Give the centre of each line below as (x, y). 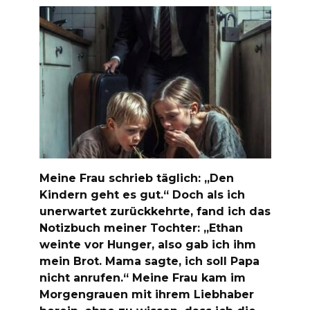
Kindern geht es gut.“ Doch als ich (142, 194)
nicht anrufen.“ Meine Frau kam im (142, 277)
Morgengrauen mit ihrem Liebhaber (146, 294)
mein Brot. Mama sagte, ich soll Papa (149, 261)
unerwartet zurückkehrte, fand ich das (155, 211)
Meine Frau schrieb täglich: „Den (136, 178)
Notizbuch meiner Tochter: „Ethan (141, 228)
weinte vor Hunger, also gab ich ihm (147, 244)
